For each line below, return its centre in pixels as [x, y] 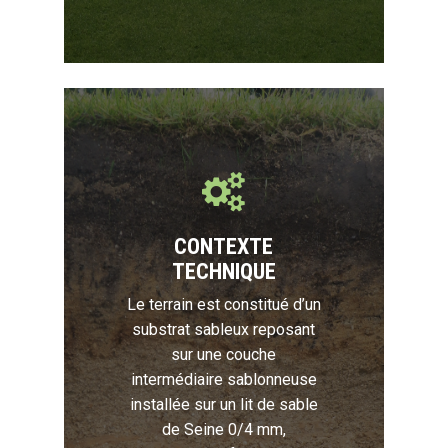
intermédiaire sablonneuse [224, 380]
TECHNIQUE [224, 271]
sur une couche [224, 355]
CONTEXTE [224, 246]
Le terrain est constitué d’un [224, 305]
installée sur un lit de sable [224, 405]
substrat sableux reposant [224, 330]
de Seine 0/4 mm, [224, 430]
